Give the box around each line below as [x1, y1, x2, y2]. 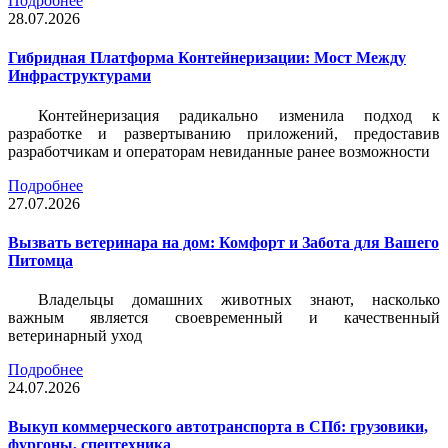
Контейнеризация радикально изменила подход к [38, 106, 440, 124]
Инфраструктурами [8, 67, 151, 85]
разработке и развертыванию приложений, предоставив [8, 124, 440, 142]
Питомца [8, 251, 73, 269]
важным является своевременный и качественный [8, 309, 440, 327]
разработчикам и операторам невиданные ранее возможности [8, 142, 430, 160]
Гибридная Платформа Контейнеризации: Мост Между [8, 49, 406, 67]
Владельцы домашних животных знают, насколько [38, 291, 440, 309]
